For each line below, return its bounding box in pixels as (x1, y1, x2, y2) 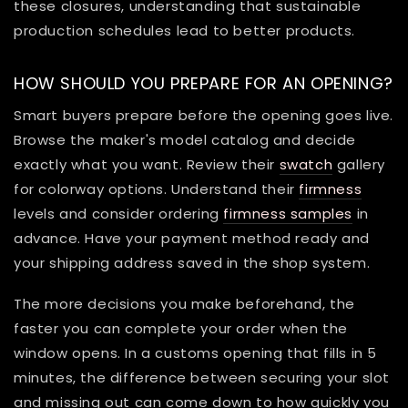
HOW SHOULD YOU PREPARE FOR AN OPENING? (14, 72, 393, 96)
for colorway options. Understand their (14, 179, 300, 199)
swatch (279, 155, 333, 175)
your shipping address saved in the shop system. (14, 253, 371, 273)
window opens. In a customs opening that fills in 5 (14, 343, 378, 363)
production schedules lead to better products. (14, 21, 356, 41)
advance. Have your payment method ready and (14, 229, 370, 249)
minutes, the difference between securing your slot (14, 368, 391, 388)
